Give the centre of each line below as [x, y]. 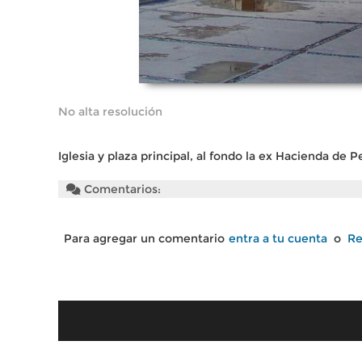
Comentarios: [121, 189]
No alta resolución [110, 112]
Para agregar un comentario [144, 238]
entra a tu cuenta [278, 238]
